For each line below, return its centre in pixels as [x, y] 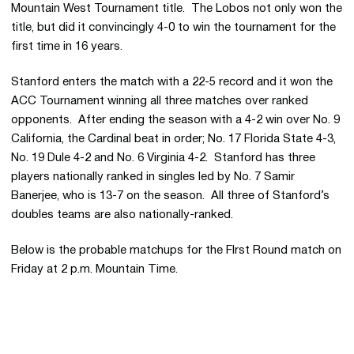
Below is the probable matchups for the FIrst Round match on [176, 250]
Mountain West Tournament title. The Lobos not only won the [177, 9]
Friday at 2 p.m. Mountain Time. [94, 269]
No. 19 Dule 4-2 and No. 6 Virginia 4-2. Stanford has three [163, 158]
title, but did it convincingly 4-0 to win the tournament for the [173, 28]
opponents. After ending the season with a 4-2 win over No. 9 [175, 120]
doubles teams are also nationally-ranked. [122, 215]
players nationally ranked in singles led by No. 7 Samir [153, 177]
